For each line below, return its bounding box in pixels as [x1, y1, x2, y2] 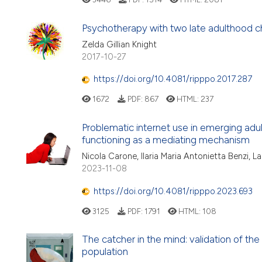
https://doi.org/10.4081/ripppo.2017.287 [94, 74, 252, 85]
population [82, 246, 128, 258]
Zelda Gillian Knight [82, 39, 157, 50]
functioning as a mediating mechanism [82, 133, 250, 146]
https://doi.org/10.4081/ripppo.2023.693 [94, 185, 253, 196]
